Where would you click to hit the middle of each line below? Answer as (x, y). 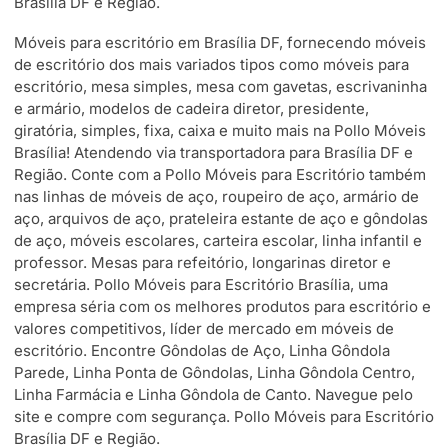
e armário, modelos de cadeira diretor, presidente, (191, 109)
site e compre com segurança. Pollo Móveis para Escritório (224, 417)
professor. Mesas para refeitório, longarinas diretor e (202, 263)
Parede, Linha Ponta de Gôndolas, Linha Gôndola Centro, (214, 373)
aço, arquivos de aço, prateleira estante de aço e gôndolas (221, 219)
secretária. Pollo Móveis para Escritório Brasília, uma (201, 285)
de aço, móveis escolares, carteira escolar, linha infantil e (218, 241)
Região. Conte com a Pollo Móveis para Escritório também (220, 175)
